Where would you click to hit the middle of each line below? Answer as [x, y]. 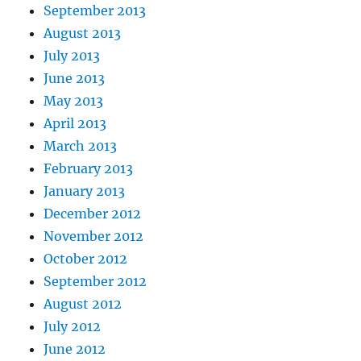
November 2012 [94, 237]
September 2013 [95, 11]
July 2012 [73, 327]
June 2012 [75, 349]
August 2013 [83, 33]
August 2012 [83, 304]
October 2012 [86, 259]
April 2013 [75, 124]
